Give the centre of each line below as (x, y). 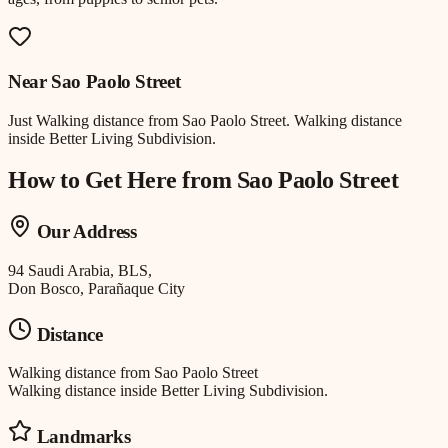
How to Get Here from (122, 180)
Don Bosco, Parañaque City (96, 289)
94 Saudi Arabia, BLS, (80, 271)
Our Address (84, 232)
